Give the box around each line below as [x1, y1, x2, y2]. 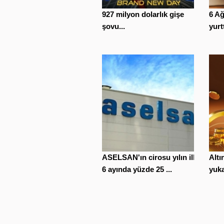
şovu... [102, 21, 125, 30]
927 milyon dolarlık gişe [102, 9, 184, 18]
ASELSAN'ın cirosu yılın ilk [102, 152, 197, 161]
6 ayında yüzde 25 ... [102, 164, 172, 173]
